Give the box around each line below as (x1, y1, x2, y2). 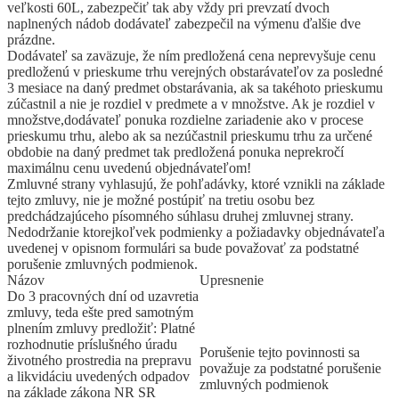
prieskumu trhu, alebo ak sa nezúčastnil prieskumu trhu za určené (7, 127, 372, 143)
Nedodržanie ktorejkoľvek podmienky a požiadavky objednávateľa (7, 224, 385, 240)
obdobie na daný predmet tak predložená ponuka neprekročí (7, 143, 344, 159)
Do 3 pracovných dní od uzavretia (7, 288, 199, 304)
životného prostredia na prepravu (7, 352, 191, 368)
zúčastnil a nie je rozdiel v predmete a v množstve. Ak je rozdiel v (7, 95, 375, 111)
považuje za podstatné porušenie (199, 360, 381, 376)
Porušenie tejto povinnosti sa (199, 344, 360, 360)
